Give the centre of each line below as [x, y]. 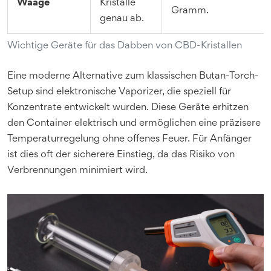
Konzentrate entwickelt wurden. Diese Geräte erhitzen [128, 108]
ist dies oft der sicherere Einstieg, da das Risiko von [121, 155]
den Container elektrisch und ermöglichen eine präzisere [134, 123]
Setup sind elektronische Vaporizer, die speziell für [119, 92]
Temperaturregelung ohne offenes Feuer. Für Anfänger [129, 139]
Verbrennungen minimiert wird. [77, 171]
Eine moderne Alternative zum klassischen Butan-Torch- [133, 76]
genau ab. [122, 19]
